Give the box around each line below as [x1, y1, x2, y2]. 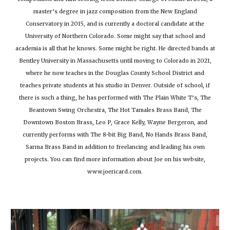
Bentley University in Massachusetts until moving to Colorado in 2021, [18, 57, 212, 65]
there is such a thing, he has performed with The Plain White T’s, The [19, 94, 211, 102]
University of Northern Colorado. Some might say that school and [25, 33, 205, 40]
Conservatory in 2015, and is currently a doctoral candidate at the [26, 21, 204, 28]
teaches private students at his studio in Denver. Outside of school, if [20, 82, 210, 89]
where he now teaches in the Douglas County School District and [26, 70, 204, 77]
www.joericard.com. [87, 168, 143, 176]
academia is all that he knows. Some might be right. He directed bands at [15, 45, 215, 52]
